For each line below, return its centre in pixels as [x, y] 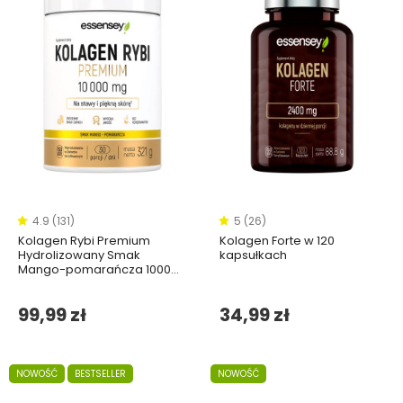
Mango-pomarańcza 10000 [98, 269]
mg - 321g [47, 283]
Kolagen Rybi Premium [84, 240]
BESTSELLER [100, 374]
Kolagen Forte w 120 [277, 240]
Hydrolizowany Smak [79, 255]
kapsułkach [253, 255]
